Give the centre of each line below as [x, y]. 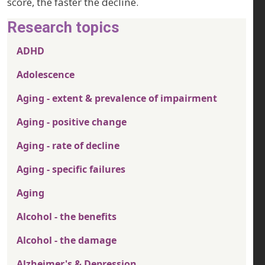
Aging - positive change [72, 122]
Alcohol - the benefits [67, 217]
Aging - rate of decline [68, 146]
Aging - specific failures [71, 169]
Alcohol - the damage [67, 240]
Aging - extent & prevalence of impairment [117, 98]
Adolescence [46, 75]
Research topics [63, 28]
